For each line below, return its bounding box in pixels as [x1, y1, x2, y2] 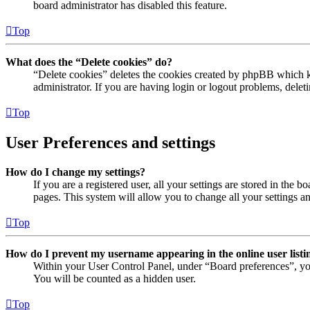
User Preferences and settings [6, 134, 215, 152]
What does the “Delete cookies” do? [6, 56, 172, 69]
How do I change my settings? [6, 165, 145, 178]
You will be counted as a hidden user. [33, 272, 196, 284]
